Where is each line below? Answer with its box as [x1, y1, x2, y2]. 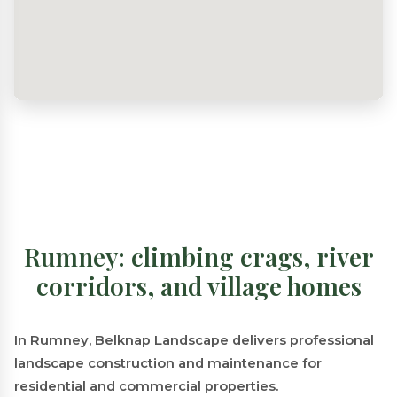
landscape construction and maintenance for [14, 354, 322, 371]
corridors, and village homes [35, 269, 362, 302]
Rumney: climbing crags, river [23, 239, 374, 273]
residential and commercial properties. [14, 378, 278, 394]
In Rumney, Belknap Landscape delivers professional [14, 331, 374, 348]
